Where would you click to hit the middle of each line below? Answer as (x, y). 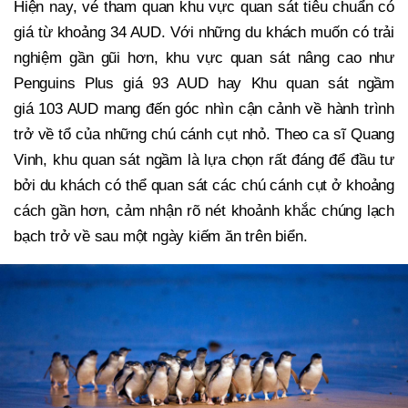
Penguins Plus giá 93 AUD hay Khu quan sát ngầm (204, 83)
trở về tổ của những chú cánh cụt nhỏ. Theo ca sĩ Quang (204, 134)
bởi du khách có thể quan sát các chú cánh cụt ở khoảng (204, 185)
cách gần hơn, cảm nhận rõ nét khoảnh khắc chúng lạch (204, 210)
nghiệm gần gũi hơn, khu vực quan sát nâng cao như (204, 57)
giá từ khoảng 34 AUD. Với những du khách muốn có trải (204, 32)
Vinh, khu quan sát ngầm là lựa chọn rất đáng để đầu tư (204, 159)
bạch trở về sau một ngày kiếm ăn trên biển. (161, 236)
